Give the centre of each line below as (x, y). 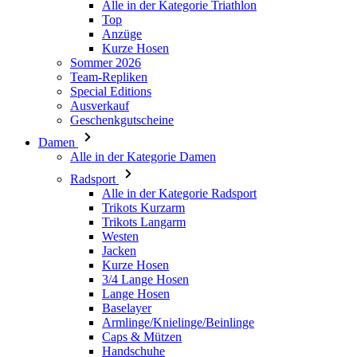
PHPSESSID (298, 19)
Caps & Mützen (142, 337)
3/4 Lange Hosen (145, 279)
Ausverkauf (100, 106)
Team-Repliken (109, 77)
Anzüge (122, 34)
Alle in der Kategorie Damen (143, 157)
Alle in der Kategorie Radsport (179, 193)
